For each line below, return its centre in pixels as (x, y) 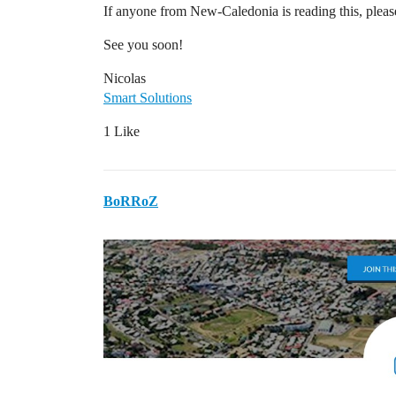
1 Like (122, 131)
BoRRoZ (131, 201)
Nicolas (125, 78)
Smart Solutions (148, 98)
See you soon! (143, 45)
